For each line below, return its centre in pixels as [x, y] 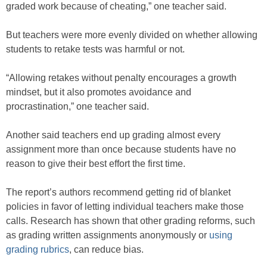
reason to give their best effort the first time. [96, 164]
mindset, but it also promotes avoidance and [99, 92]
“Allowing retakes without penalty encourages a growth [121, 78]
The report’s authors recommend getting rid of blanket [118, 193]
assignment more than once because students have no [121, 150]
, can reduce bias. [106, 250]
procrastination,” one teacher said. [77, 107]
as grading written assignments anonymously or [108, 235]
